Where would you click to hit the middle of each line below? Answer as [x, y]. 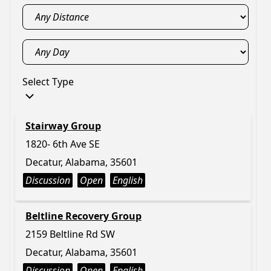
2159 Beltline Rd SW [70, 234]
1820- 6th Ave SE [63, 144]
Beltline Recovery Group [83, 216]
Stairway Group [63, 126]
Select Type [48, 82]
